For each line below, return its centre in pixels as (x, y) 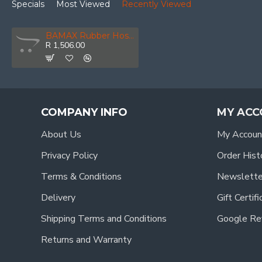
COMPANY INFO (84, 112)
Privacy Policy (69, 156)
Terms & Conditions (81, 177)
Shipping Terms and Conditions (104, 219)
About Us (61, 135)
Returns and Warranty (86, 240)
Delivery (58, 198)
